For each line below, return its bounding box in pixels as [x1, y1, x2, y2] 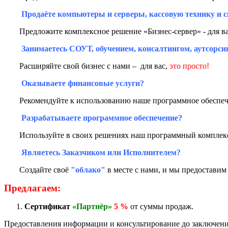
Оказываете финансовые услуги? [21, 78, 144, 88]
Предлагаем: [4, 182, 61, 193]
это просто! [169, 61, 209, 70]
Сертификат [24, 202, 70, 211]
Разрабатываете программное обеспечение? [21, 113, 182, 122]
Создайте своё [19, 165, 71, 174]
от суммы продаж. [130, 202, 193, 211]
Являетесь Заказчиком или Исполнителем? [21, 148, 181, 157]
